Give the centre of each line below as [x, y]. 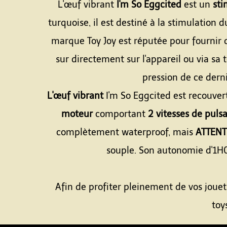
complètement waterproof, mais [126, 132]
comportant [122, 114]
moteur [78, 114]
